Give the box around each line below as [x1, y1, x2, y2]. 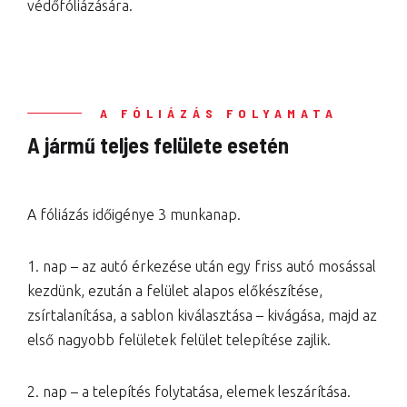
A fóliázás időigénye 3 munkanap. [27, 206, 241, 223]
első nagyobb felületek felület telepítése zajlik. [27, 332, 331, 348]
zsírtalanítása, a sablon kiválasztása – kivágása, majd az [27, 307, 377, 323]
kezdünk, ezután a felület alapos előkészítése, [27, 283, 323, 299]
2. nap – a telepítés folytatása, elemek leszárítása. [27, 383, 351, 400]
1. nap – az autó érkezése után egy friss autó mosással [27, 258, 376, 274]
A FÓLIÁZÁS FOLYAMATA [100, 105, 338, 121]
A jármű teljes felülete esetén [27, 132, 289, 158]
